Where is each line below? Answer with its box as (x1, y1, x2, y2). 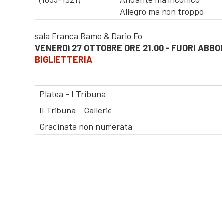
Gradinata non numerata (37, 121, 133, 132)
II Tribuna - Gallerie (37, 105, 112, 115)
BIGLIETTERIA (35, 54, 93, 65)
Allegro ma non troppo (118, 6, 204, 17)
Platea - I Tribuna (37, 88, 106, 99)
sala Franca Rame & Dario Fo (35, 30, 143, 41)
